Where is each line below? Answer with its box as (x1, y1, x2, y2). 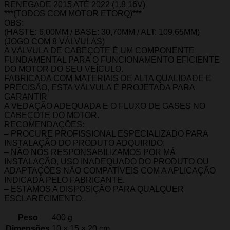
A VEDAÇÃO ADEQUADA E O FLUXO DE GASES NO (4, 101, 205, 110)
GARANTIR (4, 92, 47, 101)
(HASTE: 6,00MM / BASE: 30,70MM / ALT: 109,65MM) (4, 27, 200, 36)
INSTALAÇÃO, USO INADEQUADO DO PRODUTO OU (4, 157, 209, 166)
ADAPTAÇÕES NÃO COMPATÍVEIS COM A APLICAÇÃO (4, 166, 216, 175)
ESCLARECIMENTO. (4, 194, 84, 203)
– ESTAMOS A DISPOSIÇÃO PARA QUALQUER (4, 184, 184, 194)
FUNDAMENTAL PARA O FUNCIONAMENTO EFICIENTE (4, 55, 220, 64)
